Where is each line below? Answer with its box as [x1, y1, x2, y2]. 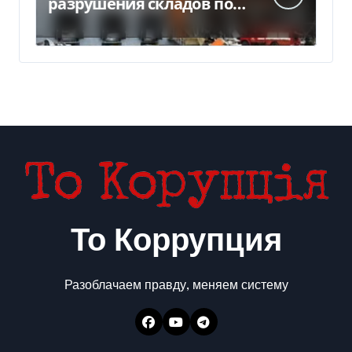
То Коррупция [70, 225, 282, 258]
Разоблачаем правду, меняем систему [64, 279, 288, 293]
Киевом [48, 13, 108, 35]
